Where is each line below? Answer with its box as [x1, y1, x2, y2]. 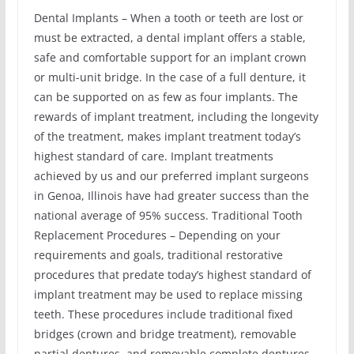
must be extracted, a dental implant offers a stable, [33, 30, 306, 46]
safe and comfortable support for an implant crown [33, 50, 307, 66]
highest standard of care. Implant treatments [33, 149, 273, 164]
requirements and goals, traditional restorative [33, 247, 283, 263]
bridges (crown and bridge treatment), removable [33, 326, 296, 342]
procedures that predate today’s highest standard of [33, 267, 311, 283]
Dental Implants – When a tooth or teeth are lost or [33, 10, 303, 26]
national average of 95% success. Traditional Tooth [33, 208, 303, 224]
